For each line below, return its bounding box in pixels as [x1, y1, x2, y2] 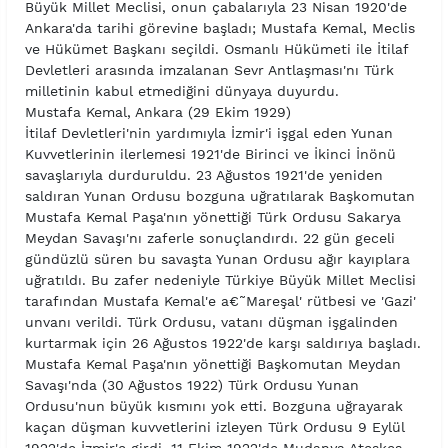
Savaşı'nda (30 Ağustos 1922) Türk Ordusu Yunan [24, 377, 359, 394]
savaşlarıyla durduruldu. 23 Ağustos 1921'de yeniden [24, 167, 383, 184]
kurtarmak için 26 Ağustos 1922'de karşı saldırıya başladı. [24, 335, 421, 352]
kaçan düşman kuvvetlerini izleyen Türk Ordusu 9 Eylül [24, 419, 405, 436]
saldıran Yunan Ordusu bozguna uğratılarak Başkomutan [24, 188, 415, 205]
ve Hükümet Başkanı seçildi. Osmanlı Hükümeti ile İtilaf [24, 41, 408, 58]
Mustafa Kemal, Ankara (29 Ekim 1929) [24, 104, 291, 121]
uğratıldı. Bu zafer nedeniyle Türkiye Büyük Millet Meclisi [24, 272, 416, 289]
